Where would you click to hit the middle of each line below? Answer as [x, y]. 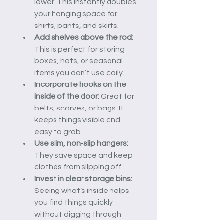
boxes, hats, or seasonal [79, 61]
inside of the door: [67, 96]
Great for [117, 96]
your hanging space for [77, 14]
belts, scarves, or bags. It [80, 108]
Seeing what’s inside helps [82, 191]
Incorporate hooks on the [81, 85]
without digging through [79, 214]
